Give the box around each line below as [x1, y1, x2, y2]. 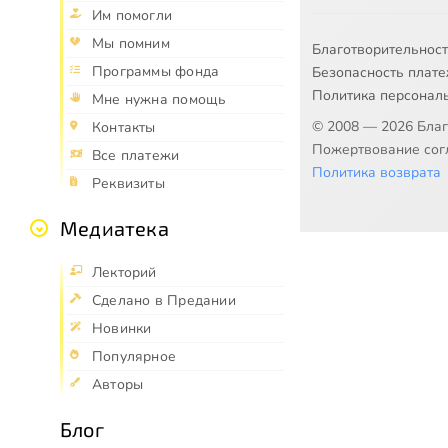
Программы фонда [92, 62, 220, 82]
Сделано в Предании [92, 291, 236, 311]
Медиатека [60, 216, 169, 241]
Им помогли [92, 6, 173, 26]
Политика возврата [312, 162, 441, 182]
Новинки [92, 319, 152, 339]
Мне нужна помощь [92, 90, 227, 110]
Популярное [92, 347, 177, 367]
